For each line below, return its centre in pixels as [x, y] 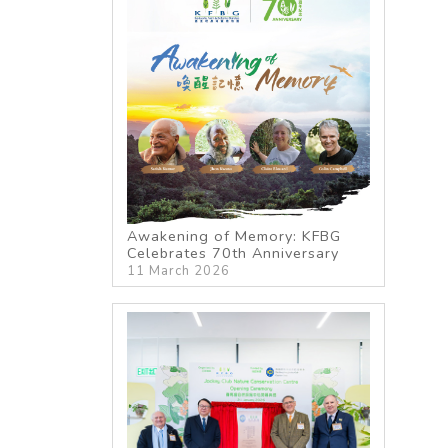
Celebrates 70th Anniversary [233, 253]
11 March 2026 [179, 271]
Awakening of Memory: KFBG [234, 236]
